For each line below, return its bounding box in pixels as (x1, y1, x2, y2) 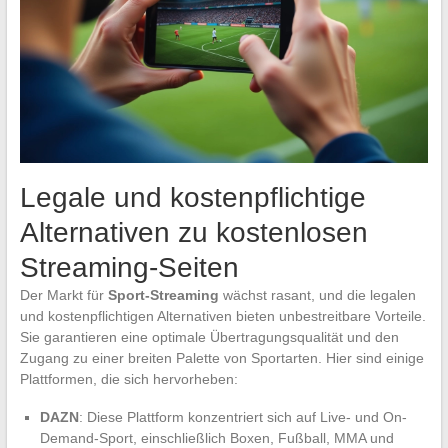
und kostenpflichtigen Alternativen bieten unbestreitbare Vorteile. (19, 308, 426, 325)
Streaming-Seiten (19, 252, 239, 284)
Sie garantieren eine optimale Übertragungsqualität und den (19, 329, 399, 346)
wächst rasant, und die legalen (218, 287, 416, 304)
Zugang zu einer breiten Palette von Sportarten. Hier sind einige (19, 350, 424, 367)
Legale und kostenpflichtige (19, 182, 366, 214)
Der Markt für (19, 287, 108, 304)
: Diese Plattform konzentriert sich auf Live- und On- (78, 409, 407, 426)
